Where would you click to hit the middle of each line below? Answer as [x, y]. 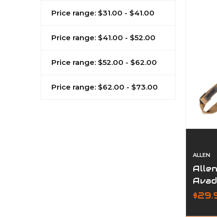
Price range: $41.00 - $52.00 [103, 37]
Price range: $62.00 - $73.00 [105, 87]
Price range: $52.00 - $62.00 [104, 62]
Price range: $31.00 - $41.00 [103, 13]
